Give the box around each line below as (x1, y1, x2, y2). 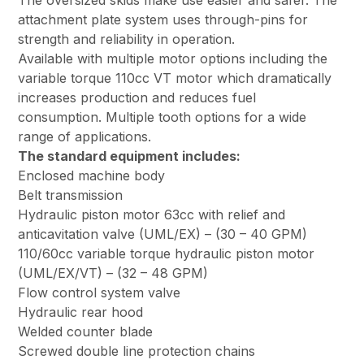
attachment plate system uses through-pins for (18, 11, 309, 28)
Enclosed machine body (18, 167, 166, 184)
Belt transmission (18, 187, 123, 204)
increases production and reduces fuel (18, 89, 257, 106)
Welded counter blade (18, 323, 154, 340)
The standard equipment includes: (18, 148, 241, 165)
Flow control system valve (18, 284, 181, 301)
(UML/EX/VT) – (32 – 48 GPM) (18, 265, 209, 282)
